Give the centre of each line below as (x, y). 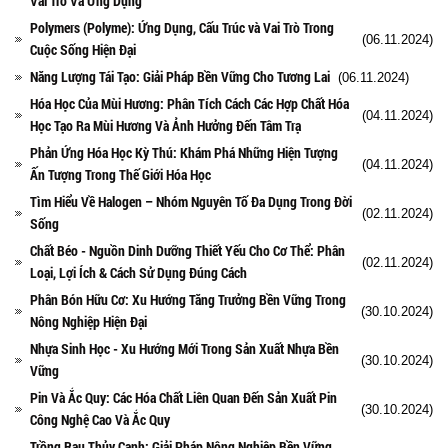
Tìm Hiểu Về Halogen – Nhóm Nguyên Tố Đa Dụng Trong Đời (191, 201)
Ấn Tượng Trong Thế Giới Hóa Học (120, 174)
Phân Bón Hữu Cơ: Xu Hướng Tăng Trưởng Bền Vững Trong (188, 299)
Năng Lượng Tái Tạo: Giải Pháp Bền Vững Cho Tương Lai (180, 76)
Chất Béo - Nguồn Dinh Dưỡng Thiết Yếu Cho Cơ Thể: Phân (187, 250)
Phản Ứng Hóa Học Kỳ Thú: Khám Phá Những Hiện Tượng (184, 152)
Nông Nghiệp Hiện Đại (88, 321)
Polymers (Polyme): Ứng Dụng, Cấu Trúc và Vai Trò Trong (182, 27)
